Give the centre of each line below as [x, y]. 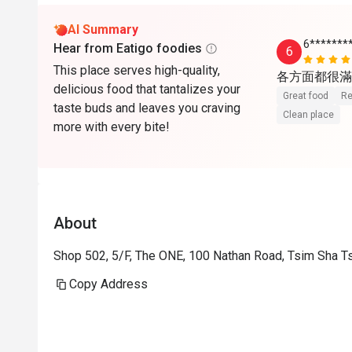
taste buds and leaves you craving [147, 108]
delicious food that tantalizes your [147, 89]
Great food [306, 96]
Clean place [308, 115]
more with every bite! [112, 127]
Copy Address [108, 284]
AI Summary [103, 29]
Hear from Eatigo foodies [128, 48]
